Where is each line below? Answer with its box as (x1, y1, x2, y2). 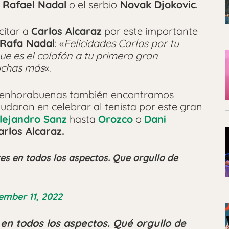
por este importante (102, 25, 198, 38)
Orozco (98, 112, 133, 126)
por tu (151, 37, 179, 50)
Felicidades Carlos (64, 37, 151, 50)
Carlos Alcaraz (31, 25, 102, 38)
